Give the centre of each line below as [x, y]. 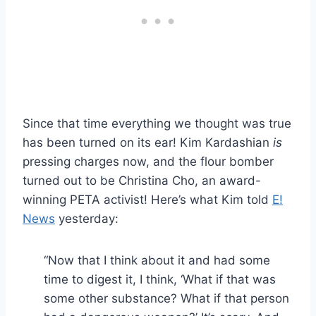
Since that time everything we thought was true [157, 123]
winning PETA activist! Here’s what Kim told [147, 199]
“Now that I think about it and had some [157, 260]
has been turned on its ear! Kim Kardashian [148, 142]
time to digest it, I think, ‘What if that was [160, 279]
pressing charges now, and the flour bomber [148, 161]
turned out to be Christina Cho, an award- [142, 180]
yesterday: [87, 218]
